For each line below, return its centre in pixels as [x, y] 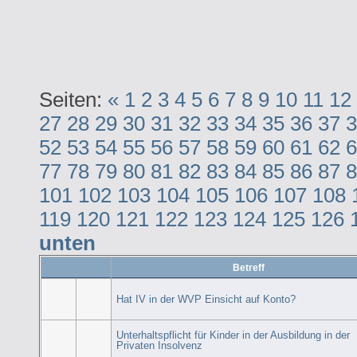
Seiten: [73, 99]
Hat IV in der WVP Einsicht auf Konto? [206, 299]
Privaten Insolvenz [160, 345]
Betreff [249, 267]
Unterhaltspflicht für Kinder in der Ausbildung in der [233, 335]
